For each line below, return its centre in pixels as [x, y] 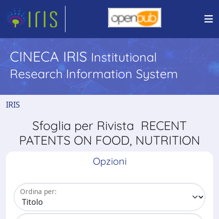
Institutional [124, 57]
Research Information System [94, 74]
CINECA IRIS [50, 56]
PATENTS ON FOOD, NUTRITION [109, 140]
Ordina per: [38, 192]
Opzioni [109, 161]
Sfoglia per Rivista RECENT [109, 125]
